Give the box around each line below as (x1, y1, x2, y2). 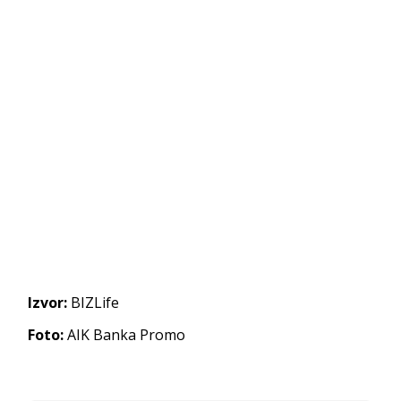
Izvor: (28, 292, 68, 312)
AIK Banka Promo (64, 324, 186, 345)
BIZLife (67, 292, 120, 312)
